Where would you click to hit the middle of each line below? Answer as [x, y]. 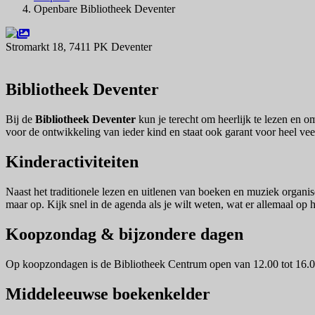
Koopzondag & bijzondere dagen [124, 234]
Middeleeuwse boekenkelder [108, 294]
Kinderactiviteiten [72, 162]
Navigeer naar [50, 60]
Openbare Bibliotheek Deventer [104, 9]
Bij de [20, 120]
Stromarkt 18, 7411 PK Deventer [79, 47]
